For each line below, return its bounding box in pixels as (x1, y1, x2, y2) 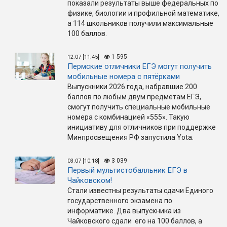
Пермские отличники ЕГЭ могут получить (67, 62, 212, 71)
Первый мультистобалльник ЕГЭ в (67, 166, 187, 175)
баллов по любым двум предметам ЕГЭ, (67, 93, 201, 101)
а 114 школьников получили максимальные (67, 19, 213, 28)
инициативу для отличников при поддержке (67, 123, 216, 132)
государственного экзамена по (67, 197, 172, 205)
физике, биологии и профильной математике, (67, 9, 219, 18)
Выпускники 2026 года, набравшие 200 (67, 83, 197, 91)
